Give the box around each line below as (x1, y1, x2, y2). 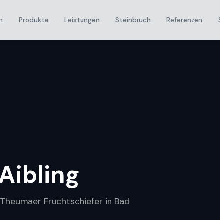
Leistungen (64, 15, 100, 24)
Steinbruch (115, 15, 151, 24)
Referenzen (166, 15, 202, 24)
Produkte (19, 15, 49, 24)
